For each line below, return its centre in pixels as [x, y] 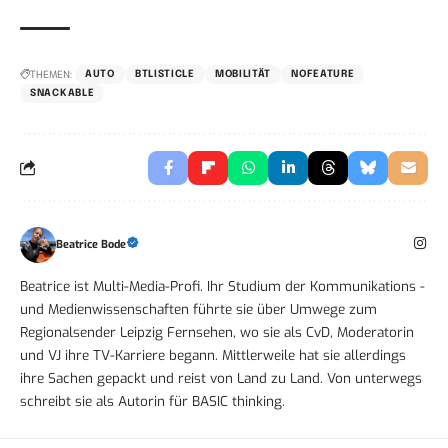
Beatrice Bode [91, 244]
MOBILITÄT [243, 73]
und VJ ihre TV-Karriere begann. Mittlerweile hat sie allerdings [213, 354]
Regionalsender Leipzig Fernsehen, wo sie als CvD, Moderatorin [217, 331]
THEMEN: [51, 74]
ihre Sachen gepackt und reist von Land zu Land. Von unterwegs [221, 377]
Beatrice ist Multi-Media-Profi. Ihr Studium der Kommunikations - [222, 285]
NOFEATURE [323, 73]
